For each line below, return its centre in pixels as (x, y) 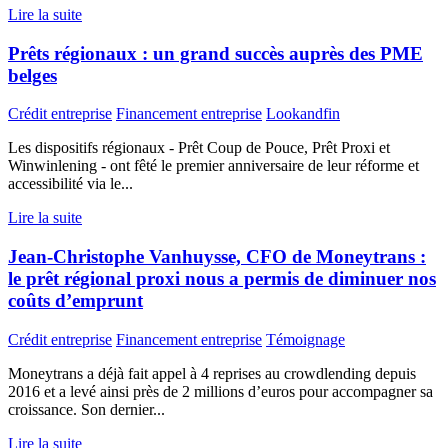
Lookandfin (303, 114)
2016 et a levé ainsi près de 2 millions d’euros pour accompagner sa (220, 391)
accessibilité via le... (70, 184)
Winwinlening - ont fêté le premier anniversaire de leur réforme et (213, 166)
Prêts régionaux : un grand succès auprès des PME (215, 53)
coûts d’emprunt (75, 301)
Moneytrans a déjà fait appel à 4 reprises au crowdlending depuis (212, 373)
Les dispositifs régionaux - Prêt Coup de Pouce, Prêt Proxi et (199, 148)
